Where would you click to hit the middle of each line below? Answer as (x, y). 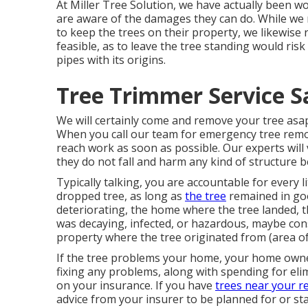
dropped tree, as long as (121, 196)
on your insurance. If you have (136, 285)
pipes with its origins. (111, 60)
